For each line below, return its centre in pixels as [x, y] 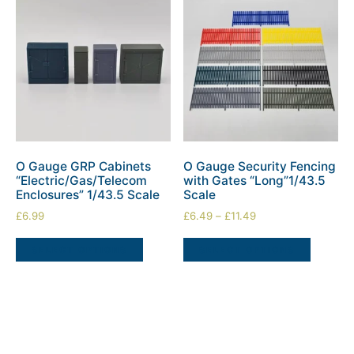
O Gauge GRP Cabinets [83, 167]
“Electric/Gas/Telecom [81, 181]
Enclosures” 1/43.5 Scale [88, 195]
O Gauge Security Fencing [260, 167]
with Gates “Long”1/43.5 [255, 181]
